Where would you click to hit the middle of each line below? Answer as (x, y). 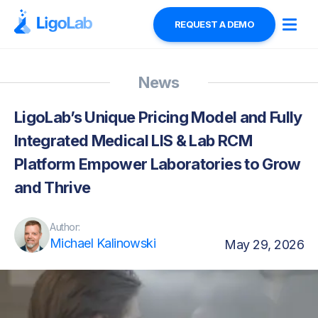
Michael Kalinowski (103, 243)
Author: (65, 227)
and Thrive (53, 187)
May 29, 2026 (264, 245)
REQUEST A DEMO (214, 24)
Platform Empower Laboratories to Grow (158, 164)
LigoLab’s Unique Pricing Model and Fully (158, 117)
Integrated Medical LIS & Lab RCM (133, 141)
